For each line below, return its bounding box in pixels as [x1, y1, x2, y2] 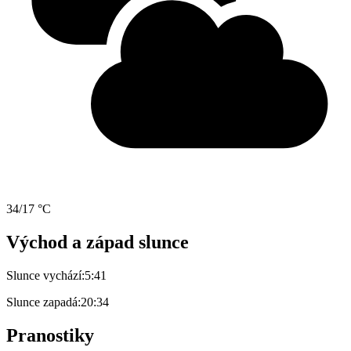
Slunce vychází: [6, 268, 85, 282]
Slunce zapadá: [6, 295, 81, 309]
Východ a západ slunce [6, 231, 189, 252]
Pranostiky [6, 324, 94, 346]
